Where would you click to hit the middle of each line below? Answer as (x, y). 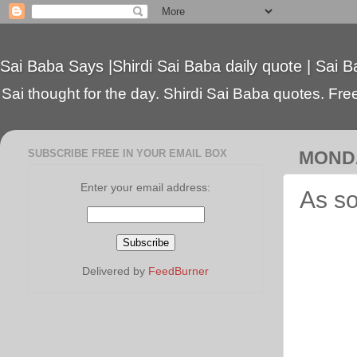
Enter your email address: (145, 187)
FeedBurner (178, 271)
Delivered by (115, 271)
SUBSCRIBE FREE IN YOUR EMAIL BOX (127, 153)
